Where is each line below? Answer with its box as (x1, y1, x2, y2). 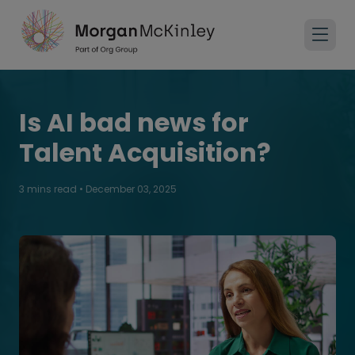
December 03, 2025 (86, 182, 177, 196)
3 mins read (19, 182, 79, 196)
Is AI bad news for (19, 105, 249, 140)
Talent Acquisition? (19, 135, 271, 170)
